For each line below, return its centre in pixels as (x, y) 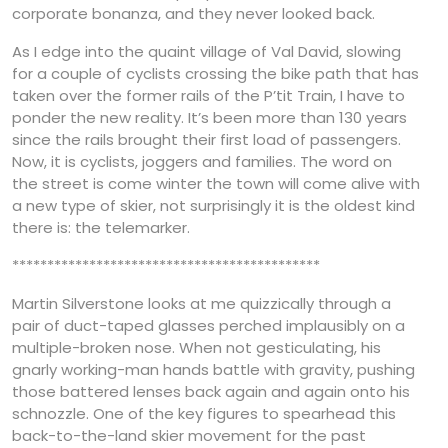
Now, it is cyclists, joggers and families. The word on (202, 161)
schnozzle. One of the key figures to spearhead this (204, 413)
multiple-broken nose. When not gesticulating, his (196, 347)
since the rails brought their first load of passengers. (206, 139)
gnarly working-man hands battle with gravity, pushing (213, 369)
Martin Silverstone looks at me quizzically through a (201, 303)
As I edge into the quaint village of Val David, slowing (206, 51)
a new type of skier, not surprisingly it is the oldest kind (213, 205)
